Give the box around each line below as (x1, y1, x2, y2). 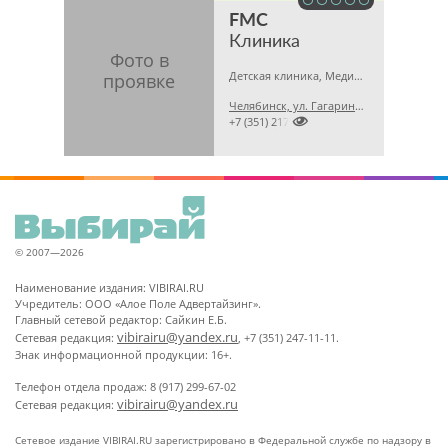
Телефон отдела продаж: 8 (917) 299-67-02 (15, 379, 236, 394)
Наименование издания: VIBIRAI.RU (15, 280, 204, 295)
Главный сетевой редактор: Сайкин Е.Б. (15, 312, 227, 327)
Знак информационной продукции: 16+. (15, 347, 232, 362)
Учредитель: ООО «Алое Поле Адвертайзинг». (15, 296, 261, 311)
